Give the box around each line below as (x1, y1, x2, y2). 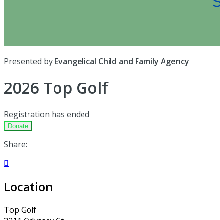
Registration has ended (4, 109, 89, 120)
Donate (8, 122, 28, 130)
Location (4, 178, 53, 194)
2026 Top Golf (4, 77, 108, 99)
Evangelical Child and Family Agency (55, 56, 189, 67)
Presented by (4, 56, 55, 67)
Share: (4, 138, 27, 150)
